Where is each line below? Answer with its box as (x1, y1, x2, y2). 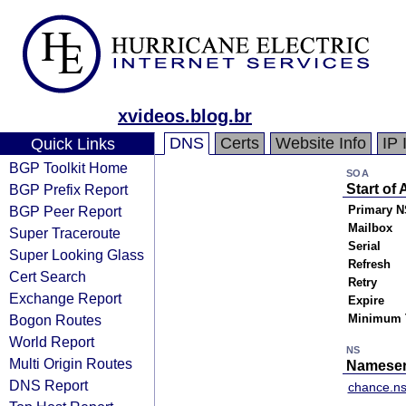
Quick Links (30, 135, 115, 153)
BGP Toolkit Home (9, 159, 128, 176)
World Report (9, 333, 94, 350)
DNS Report (9, 377, 88, 393)
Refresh (347, 257, 391, 271)
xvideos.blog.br (118, 106, 252, 126)
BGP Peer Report (9, 203, 121, 219)
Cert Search (9, 268, 86, 285)
